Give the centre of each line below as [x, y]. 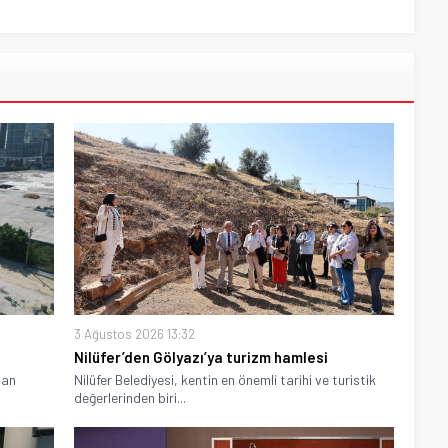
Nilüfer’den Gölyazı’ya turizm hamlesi [201, 356]
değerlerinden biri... [130, 397]
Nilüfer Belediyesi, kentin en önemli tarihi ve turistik [225, 379]
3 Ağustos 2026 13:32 [134, 333]
